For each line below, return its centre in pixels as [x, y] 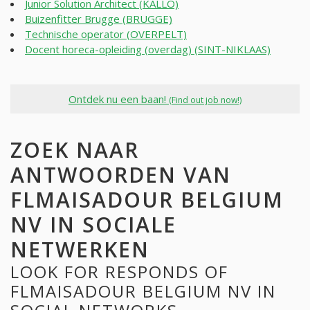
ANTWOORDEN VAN [121, 174]
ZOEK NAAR [75, 149]
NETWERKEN [80, 249]
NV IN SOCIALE [93, 224]
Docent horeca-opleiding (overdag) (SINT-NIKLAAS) [148, 49]
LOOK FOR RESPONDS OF [119, 271]
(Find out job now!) [205, 100]
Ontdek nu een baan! [119, 99]
